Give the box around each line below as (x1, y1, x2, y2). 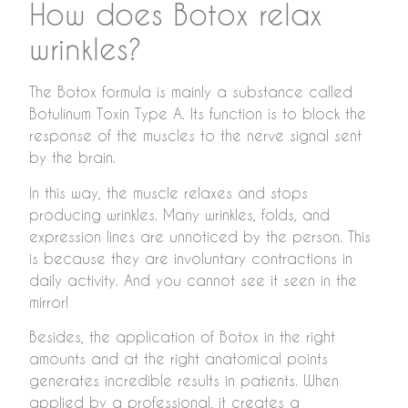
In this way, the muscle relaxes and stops (29, 183, 308, 201)
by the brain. (29, 148, 116, 167)
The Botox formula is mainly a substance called (29, 83, 352, 101)
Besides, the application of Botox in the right (29, 327, 335, 345)
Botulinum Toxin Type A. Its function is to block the (29, 105, 366, 123)
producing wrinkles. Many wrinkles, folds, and (29, 205, 330, 223)
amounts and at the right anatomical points (29, 349, 328, 367)
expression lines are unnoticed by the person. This (29, 227, 371, 245)
